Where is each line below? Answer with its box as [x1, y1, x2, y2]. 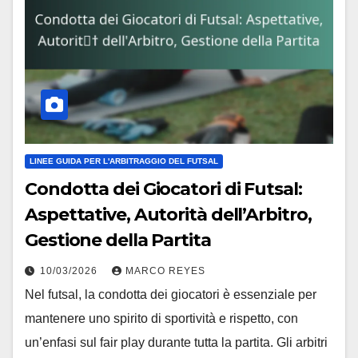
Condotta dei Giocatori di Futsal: [25, 177, 302, 200]
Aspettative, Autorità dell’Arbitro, [25, 203, 312, 225]
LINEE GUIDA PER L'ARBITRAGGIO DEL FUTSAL [30, 156, 218, 165]
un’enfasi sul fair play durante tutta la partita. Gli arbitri [25, 335, 328, 349]
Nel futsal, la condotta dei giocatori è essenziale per [25, 287, 316, 301]
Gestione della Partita [25, 229, 211, 251]
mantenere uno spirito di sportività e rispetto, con [25, 311, 298, 325]
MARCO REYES [125, 265, 205, 276]
